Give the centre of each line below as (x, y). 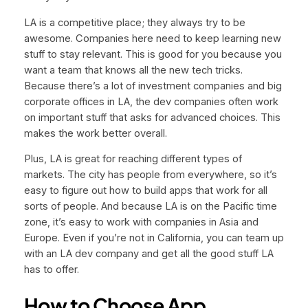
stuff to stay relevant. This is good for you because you (153, 54)
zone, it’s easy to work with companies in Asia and (141, 222)
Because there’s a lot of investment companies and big (153, 86)
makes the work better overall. (95, 133)
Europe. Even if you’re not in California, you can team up (154, 238)
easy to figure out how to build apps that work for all (145, 191)
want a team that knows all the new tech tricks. (133, 70)
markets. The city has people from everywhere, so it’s (150, 175)
